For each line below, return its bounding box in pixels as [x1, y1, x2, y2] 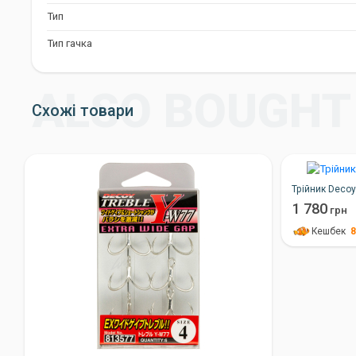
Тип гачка [47, 37, 93, 49]
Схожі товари [31, 101, 133, 120]
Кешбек [311, 226, 351, 238]
